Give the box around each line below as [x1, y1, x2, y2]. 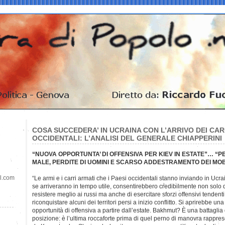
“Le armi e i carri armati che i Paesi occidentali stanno [32, 174, 179, 182]
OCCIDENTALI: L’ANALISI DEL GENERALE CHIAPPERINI [32, 134, 222, 142]
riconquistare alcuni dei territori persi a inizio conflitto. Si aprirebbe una [32, 198, 224, 206]
